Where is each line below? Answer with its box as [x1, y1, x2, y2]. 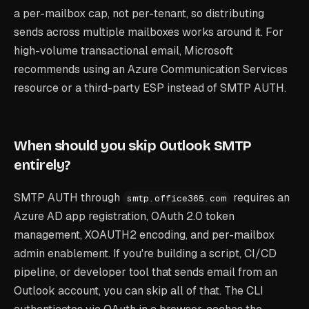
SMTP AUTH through [14, 190, 123, 205]
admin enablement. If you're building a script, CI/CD [14, 246, 277, 261]
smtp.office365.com [127, 192, 226, 204]
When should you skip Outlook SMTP [14, 137, 252, 154]
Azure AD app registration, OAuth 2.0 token [14, 209, 235, 223]
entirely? [14, 157, 70, 173]
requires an [230, 190, 290, 205]
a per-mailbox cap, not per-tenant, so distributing [14, 6, 264, 21]
